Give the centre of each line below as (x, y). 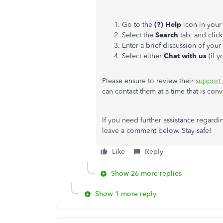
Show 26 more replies (146, 173)
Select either (143, 56)
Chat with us (186, 56)
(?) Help (168, 25)
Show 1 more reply (126, 194)
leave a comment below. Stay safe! (157, 131)
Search (167, 35)
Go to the (138, 25)
